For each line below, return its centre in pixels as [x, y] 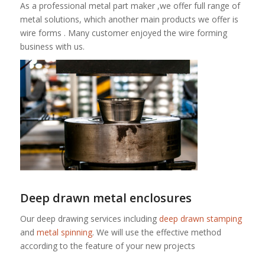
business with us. [52, 46]
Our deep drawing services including [89, 219]
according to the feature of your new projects [107, 246]
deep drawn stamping [200, 219]
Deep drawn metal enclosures [106, 198]
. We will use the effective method [156, 232]
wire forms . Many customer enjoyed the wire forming [123, 33]
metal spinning [64, 232]
